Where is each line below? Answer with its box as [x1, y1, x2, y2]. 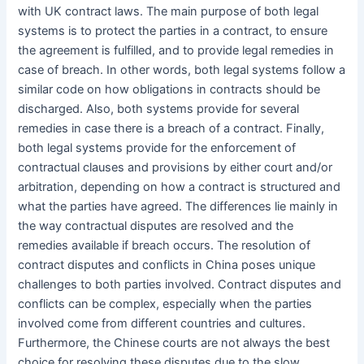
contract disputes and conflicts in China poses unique [18, 258, 316, 273]
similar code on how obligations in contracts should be [18, 82, 321, 97]
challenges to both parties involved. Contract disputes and [18, 277, 342, 292]
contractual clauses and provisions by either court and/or [18, 160, 333, 175]
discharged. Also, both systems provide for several [18, 102, 300, 117]
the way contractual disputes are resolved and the [18, 219, 294, 234]
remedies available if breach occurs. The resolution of [18, 238, 311, 253]
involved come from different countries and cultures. [18, 316, 306, 331]
